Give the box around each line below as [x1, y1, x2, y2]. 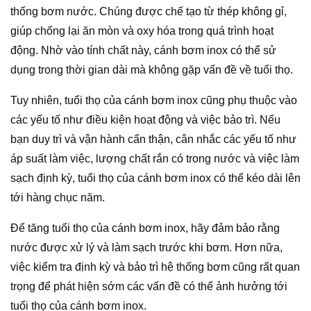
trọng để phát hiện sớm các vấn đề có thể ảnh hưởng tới [10, 280, 287, 293]
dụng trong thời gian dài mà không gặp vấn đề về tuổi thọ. [10, 64, 293, 76]
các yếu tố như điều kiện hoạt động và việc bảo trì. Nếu [10, 114, 280, 126]
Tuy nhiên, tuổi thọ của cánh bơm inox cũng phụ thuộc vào [10, 94, 297, 107]
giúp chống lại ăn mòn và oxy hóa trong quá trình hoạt [10, 25, 274, 37]
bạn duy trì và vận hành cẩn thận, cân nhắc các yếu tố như [10, 133, 296, 146]
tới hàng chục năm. [10, 192, 105, 204]
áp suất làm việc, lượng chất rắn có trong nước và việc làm [10, 153, 299, 165]
